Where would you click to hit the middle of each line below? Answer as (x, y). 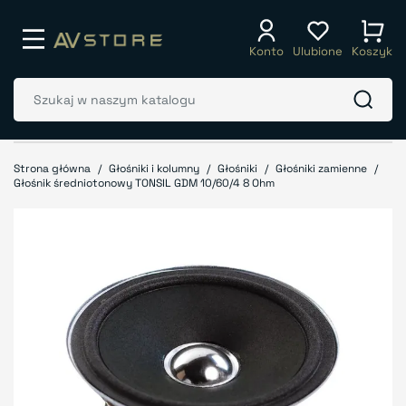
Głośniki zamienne (321, 169)
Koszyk (372, 51)
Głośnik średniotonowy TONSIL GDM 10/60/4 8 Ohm (144, 183)
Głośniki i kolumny (154, 169)
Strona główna (52, 169)
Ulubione (318, 51)
